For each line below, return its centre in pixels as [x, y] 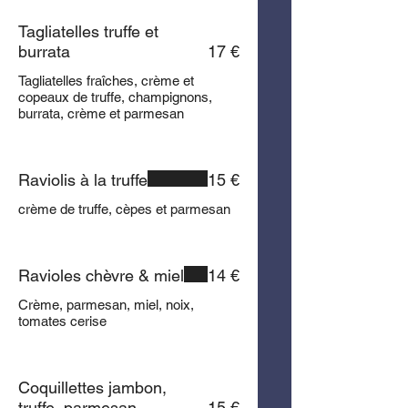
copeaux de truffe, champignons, [115, 97]
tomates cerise [62, 321]
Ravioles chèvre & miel [101, 275]
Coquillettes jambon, [92, 388]
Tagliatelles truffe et [88, 31]
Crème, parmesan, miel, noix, [106, 305]
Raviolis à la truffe [83, 180]
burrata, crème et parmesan [101, 113]
